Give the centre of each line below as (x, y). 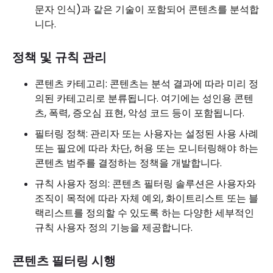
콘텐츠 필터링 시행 (64, 261)
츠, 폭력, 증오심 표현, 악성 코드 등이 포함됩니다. (140, 113)
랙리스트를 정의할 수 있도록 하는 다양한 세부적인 (144, 213)
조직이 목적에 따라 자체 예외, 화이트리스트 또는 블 (147, 198)
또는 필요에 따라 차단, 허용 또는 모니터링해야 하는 (147, 148)
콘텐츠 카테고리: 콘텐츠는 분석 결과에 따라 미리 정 (147, 84)
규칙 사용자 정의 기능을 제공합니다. (114, 228)
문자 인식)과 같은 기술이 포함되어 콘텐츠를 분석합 (147, 9)
